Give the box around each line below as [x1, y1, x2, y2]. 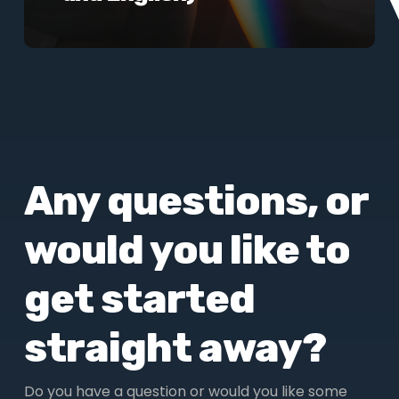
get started [23, 274, 255, 322]
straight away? [23, 323, 326, 371]
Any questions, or [23, 176, 368, 224]
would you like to [23, 225, 350, 273]
